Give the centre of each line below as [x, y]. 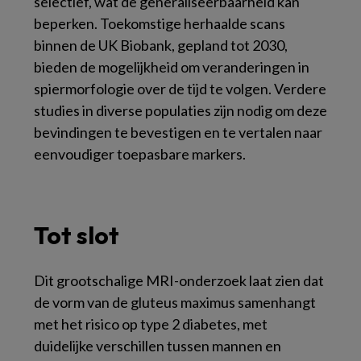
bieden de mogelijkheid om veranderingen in [172, 66]
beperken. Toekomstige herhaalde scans [160, 23]
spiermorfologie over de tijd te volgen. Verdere [180, 88]
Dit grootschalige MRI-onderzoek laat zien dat [179, 280]
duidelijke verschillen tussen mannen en [158, 345]
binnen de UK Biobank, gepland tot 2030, [161, 45]
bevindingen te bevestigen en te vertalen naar [178, 132]
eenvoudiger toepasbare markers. [140, 154]
